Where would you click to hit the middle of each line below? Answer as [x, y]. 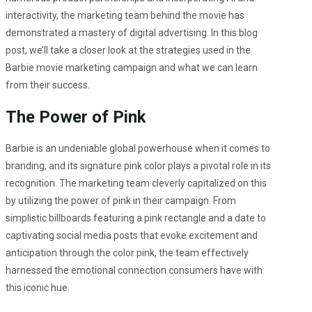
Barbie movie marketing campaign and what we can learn [132, 68]
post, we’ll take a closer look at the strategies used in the [128, 50]
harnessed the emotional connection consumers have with [134, 270]
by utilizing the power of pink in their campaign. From [121, 200]
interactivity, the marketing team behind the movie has [125, 16]
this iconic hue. [38, 287]
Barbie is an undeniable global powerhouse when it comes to [138, 148]
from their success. [48, 85]
